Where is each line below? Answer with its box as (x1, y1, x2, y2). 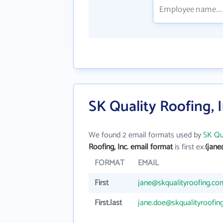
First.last (95, 196, 122, 210)
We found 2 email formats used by (89, 128, 203, 142)
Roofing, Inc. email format (89, 140, 173, 154)
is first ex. (173, 140, 205, 154)
